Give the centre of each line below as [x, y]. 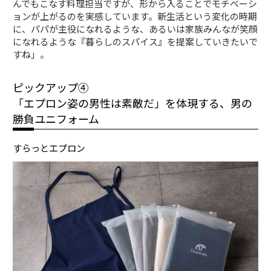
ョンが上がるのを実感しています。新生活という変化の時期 [135, 16]
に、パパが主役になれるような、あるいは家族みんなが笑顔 [135, 28]
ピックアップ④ [51, 87]
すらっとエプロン [49, 148]
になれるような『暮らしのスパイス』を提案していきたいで [135, 41]
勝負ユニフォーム [56, 118]
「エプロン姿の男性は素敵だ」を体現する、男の [133, 103]
